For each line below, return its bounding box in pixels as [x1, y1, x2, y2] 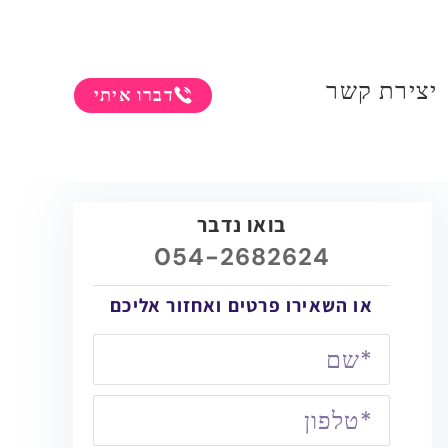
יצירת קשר [326, 75, 438, 106]
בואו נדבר [197, 211, 286, 238]
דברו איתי [94, 82, 174, 107]
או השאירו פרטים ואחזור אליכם [110, 293, 373, 318]
